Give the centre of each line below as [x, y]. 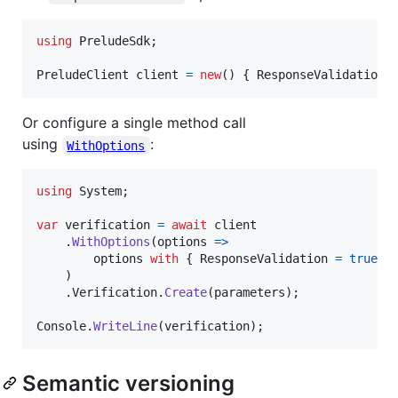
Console [61, 326]
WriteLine [125, 326]
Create [186, 293]
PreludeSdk [115, 41]
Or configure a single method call [134, 123]
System [100, 191]
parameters [250, 293]
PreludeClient [83, 75]
